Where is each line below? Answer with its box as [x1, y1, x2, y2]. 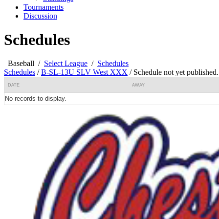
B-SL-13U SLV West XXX [41, 68, 128, 77]
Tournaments [23, 2, 64, 11]
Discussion [23, 11, 57, 20]
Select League [44, 59, 88, 68]
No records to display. [5, 95, 66, 103]
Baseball [8, 59, 34, 68]
